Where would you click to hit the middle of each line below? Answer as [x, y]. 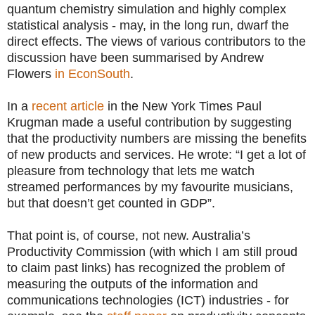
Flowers [31, 73]
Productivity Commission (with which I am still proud [152, 251]
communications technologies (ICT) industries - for [148, 300]
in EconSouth [92, 73]
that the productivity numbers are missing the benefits [157, 138]
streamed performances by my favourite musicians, [150, 187]
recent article [68, 106]
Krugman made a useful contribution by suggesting [149, 122]
